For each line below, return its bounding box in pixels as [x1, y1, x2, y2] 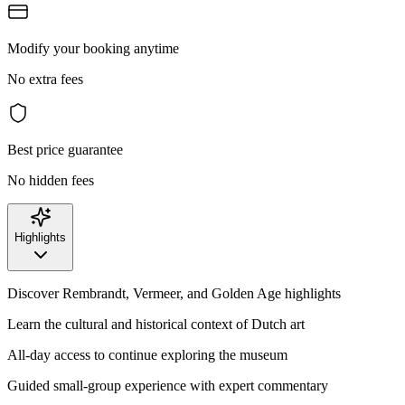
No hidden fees [7, 172, 94, 188]
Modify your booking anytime [7, 40, 179, 56]
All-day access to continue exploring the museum [7, 346, 287, 363]
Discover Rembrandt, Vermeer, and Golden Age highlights [7, 285, 341, 301]
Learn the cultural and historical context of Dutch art [7, 316, 305, 332]
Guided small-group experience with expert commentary [7, 377, 328, 393]
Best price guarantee [7, 141, 123, 157]
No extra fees [7, 71, 83, 87]
